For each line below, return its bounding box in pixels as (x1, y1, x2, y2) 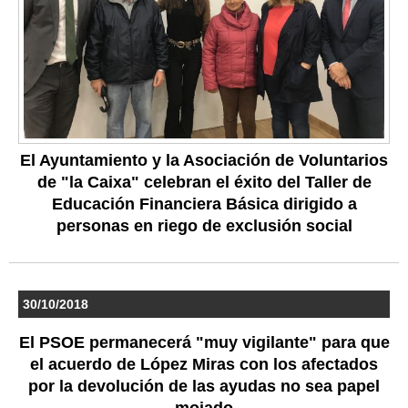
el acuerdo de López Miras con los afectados (30, 354, 378, 373)
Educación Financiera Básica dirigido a (51, 194, 357, 213)
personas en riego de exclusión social (56, 216, 352, 235)
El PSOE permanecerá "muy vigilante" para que (18, 332, 390, 352)
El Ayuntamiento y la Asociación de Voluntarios (20, 150, 388, 169)
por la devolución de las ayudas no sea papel (28, 376, 380, 395)
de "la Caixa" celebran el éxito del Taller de (36, 172, 372, 191)
